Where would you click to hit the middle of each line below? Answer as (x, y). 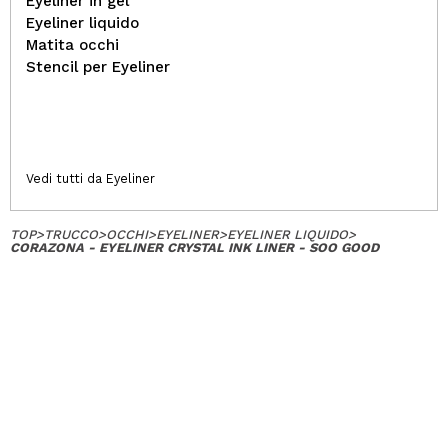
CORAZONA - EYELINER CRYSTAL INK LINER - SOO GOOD (194, 247)
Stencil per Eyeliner (98, 67)
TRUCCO (71, 234)
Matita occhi (72, 45)
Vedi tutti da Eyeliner (90, 178)
